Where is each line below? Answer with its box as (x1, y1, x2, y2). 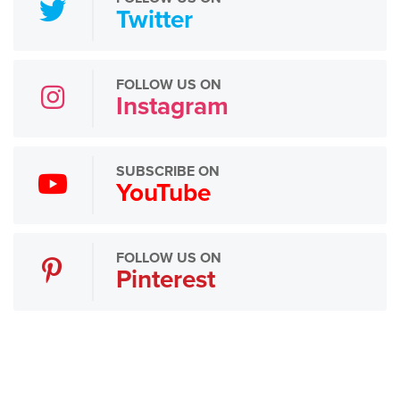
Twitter (115, 4, 193, 35)
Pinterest (115, 263, 215, 295)
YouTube (115, 177, 211, 208)
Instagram (115, 90, 229, 121)
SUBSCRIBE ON (115, 162, 220, 180)
